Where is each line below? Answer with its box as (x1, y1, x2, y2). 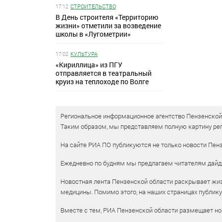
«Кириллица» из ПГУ (55, 59, 122, 69)
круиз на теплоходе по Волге (55, 76, 149, 86)
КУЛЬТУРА (70, 50, 98, 57)
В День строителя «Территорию (55, 12, 158, 22)
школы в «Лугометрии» (55, 29, 131, 39)
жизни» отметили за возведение (55, 20, 161, 30)
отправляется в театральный (55, 68, 152, 78)
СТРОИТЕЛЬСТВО (70, 2, 116, 10)
